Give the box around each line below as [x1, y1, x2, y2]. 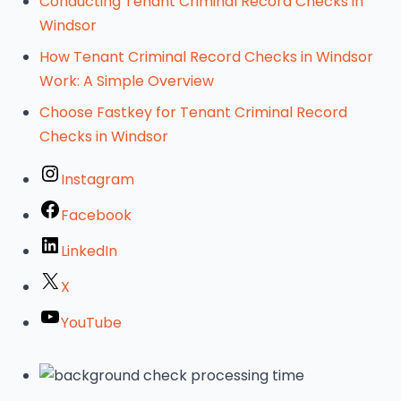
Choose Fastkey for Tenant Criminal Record [39, 102, 347, 123]
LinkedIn [61, 241, 117, 261]
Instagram [61, 169, 134, 190]
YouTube [61, 312, 122, 333]
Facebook [61, 205, 132, 226]
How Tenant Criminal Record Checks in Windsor [39, 47, 373, 67]
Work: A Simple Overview [39, 71, 214, 91]
